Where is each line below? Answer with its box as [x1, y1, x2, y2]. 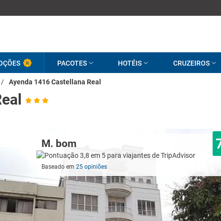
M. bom [41, 138, 77, 149]
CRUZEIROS [173, 59, 210, 67]
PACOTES [57, 59, 87, 67]
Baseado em [41, 163, 76, 170]
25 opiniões [76, 163, 108, 170]
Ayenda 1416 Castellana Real [9, 78, 101, 86]
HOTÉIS [118, 59, 142, 67]
